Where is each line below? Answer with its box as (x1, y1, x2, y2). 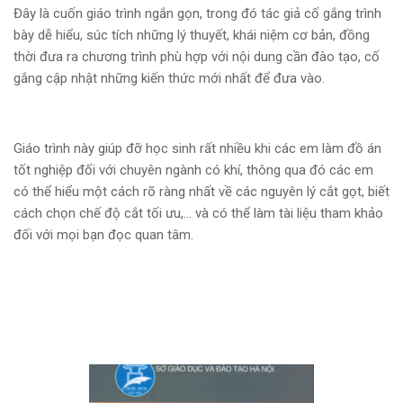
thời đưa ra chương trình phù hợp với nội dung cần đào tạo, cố (13, 49, 380, 66)
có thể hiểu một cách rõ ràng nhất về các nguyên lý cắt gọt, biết (13, 184, 390, 201)
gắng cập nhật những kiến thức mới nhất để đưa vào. (13, 70, 325, 87)
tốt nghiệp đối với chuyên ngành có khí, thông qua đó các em (13, 162, 373, 179)
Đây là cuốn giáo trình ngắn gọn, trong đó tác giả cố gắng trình (13, 5, 381, 22)
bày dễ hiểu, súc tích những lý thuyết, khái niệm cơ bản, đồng (13, 27, 370, 44)
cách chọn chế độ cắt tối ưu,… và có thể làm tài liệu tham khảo (13, 205, 383, 222)
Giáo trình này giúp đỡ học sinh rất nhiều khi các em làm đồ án (13, 140, 381, 157)
